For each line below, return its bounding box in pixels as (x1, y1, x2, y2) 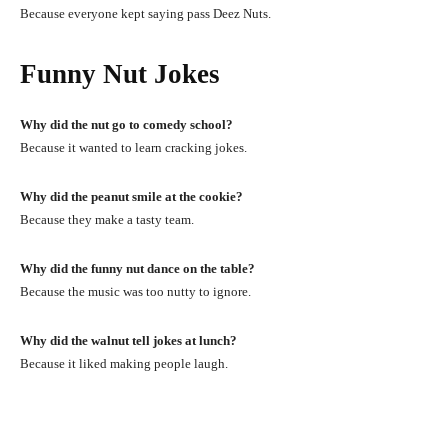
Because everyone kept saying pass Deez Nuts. (20, 5, 271, 21)
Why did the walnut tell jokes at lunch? (20, 332, 237, 348)
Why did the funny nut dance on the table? (20, 260, 255, 276)
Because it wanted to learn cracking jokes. (20, 139, 247, 155)
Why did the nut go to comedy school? (20, 116, 233, 132)
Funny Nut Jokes (20, 58, 234, 89)
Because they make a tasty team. (20, 211, 194, 227)
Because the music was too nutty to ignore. (20, 283, 251, 299)
